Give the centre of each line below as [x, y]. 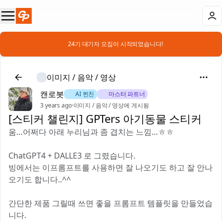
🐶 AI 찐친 [81, 94]
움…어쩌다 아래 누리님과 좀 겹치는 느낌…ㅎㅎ [91, 132]
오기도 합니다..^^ [40, 179]
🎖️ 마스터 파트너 [122, 94]
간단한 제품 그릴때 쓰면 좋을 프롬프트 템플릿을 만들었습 [111, 203]
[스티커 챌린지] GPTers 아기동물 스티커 [105, 118]
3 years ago [56, 105]
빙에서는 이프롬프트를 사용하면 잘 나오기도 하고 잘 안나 [111, 167]
